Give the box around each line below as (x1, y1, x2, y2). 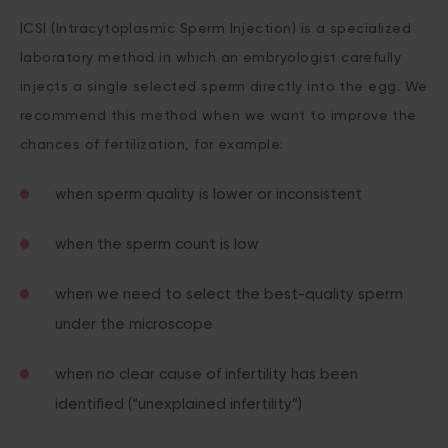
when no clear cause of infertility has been (55, 365, 358, 383)
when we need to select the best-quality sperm (55, 285, 403, 303)
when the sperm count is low (55, 235, 259, 253)
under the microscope (55, 315, 213, 333)
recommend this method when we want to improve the (20, 107, 417, 123)
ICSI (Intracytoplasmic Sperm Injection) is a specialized (20, 20, 412, 36)
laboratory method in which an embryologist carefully (20, 49, 402, 65)
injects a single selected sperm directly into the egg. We (20, 78, 428, 94)
